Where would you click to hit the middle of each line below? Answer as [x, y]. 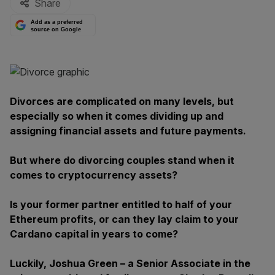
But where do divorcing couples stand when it [122, 160]
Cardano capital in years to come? [94, 234]
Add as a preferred [57, 22]
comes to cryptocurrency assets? [94, 175]
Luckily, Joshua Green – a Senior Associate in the [130, 263]
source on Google [56, 29]
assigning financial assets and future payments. [128, 131]
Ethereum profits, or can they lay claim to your [124, 219]
